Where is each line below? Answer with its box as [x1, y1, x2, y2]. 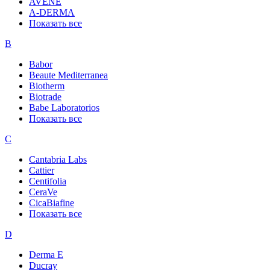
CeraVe [29, 186, 57, 197]
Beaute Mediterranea [29, 69, 108, 80]
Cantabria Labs [29, 154, 87, 165]
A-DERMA [29, 7, 75, 17]
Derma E [29, 249, 63, 260]
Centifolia [29, 175, 66, 186]
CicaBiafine [29, 197, 74, 208]
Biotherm [29, 80, 64, 91]
